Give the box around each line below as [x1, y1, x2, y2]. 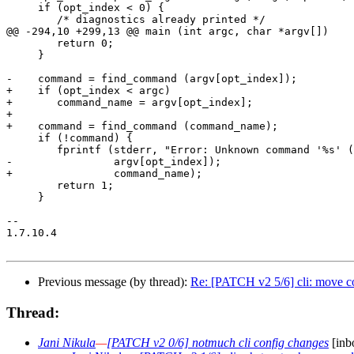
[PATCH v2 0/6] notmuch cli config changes [107, 336, 329, 350]
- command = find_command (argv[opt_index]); [6, 72, 297, 85]
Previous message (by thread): [38, 274, 190, 288]
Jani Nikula [38, 336, 96, 350]
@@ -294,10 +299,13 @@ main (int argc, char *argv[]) [6, 24, 329, 37]
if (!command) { [6, 131, 133, 144]
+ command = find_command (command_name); [6, 119, 278, 132]
